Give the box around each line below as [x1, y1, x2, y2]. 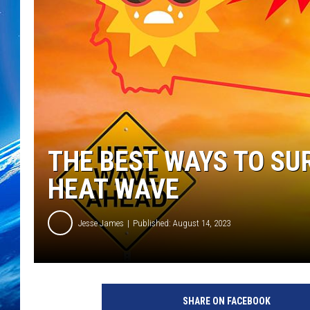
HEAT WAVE [48, 173, 179, 206]
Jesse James [78, 217, 124, 228]
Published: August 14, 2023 [133, 217, 230, 228]
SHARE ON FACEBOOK [182, 295, 271, 307]
